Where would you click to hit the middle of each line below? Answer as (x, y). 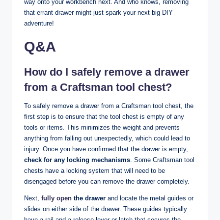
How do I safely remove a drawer (107, 72)
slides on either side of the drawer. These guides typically (106, 209)
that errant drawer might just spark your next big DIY (98, 12)
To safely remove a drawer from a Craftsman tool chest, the (109, 106)
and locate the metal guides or (150, 198)
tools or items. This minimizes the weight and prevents (102, 127)
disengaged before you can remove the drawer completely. (107, 181)
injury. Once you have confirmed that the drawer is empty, (106, 149)
